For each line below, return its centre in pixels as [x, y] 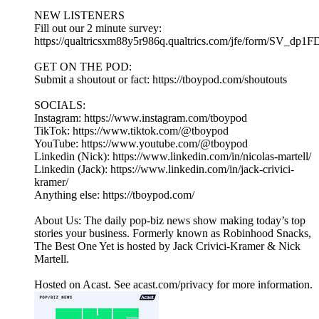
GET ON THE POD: [83, 67]
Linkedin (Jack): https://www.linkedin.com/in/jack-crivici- [164, 169]
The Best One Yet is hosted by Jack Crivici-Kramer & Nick [167, 246]
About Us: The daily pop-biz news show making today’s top [170, 221]
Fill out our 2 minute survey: [98, 28]
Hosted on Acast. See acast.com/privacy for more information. [173, 285]
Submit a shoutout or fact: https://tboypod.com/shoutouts [161, 80]
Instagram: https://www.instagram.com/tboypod [141, 118]
